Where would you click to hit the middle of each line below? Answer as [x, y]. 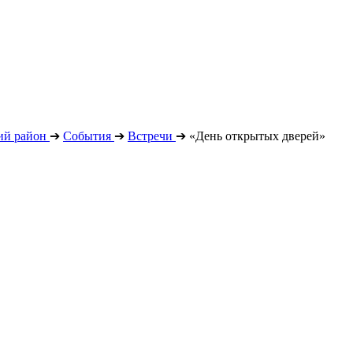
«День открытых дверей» [257, 136]
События [87, 136]
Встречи [150, 136]
